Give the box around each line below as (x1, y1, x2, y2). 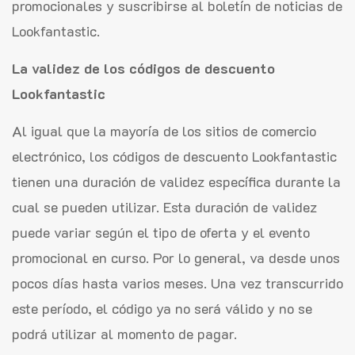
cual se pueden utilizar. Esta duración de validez (12, 197, 317, 216)
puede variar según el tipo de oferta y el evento (12, 222, 310, 242)
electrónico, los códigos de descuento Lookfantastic (12, 146, 337, 166)
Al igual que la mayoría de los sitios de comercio (12, 120, 316, 140)
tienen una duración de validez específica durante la (12, 171, 341, 191)
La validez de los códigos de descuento (12, 58, 275, 78)
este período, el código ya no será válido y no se (12, 298, 312, 318)
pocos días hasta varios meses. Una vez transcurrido (12, 273, 343, 292)
